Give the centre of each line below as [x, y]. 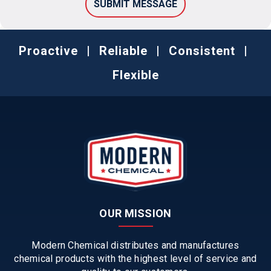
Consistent [202, 51]
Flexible [135, 75]
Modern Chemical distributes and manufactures [135, 245]
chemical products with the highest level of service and [135, 258]
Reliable [123, 51]
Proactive [50, 51]
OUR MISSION [135, 213]
